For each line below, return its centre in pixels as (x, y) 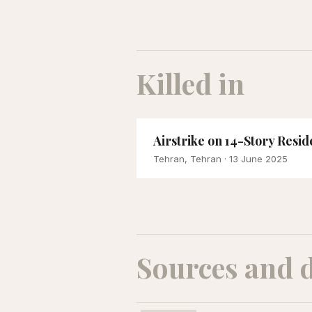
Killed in (190, 83)
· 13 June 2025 (255, 158)
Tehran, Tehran (187, 158)
